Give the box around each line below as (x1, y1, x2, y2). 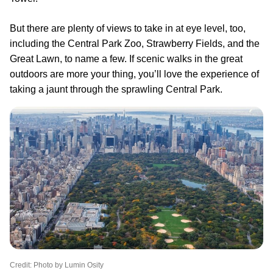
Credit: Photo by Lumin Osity (10, 261, 104, 270)
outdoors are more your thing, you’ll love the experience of (10, 68, 259, 79)
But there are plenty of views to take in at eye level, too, (10, 23, 246, 34)
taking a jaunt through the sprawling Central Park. (10, 83, 222, 94)
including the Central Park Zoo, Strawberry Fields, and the (10, 38, 260, 49)
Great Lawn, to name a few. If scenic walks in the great (10, 53, 243, 64)
